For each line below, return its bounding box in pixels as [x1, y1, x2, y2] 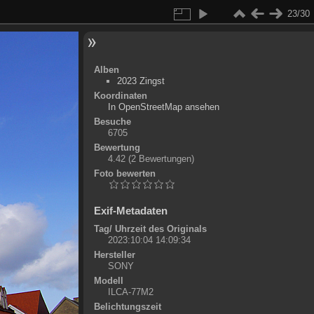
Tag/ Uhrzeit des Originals [93, 224, 207, 234]
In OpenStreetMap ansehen [107, 102, 219, 112]
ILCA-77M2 [107, 287, 153, 297]
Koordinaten [93, 90, 147, 101]
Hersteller [93, 250, 135, 260]
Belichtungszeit [93, 301, 161, 312]
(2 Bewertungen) [128, 153, 194, 164]
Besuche [93, 116, 131, 127]
